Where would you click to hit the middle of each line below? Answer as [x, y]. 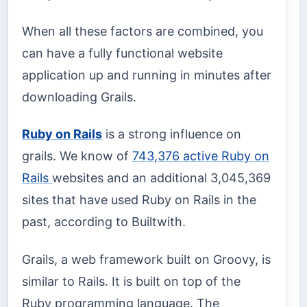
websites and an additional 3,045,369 [161, 178]
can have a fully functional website [122, 53]
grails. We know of [77, 156]
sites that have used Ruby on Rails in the [139, 200]
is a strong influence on [172, 134]
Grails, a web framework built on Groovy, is [146, 259]
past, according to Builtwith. [104, 222]
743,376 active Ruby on [201, 156]
